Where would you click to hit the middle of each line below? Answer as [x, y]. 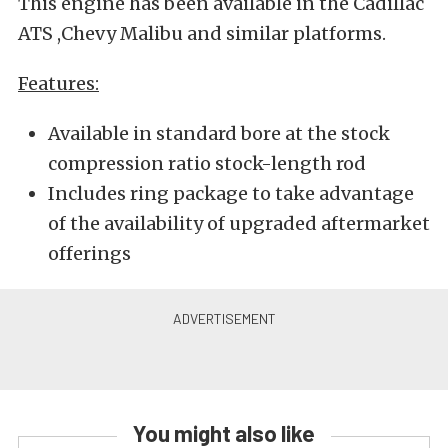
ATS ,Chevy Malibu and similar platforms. [202, 34]
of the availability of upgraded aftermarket [239, 224]
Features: [58, 84]
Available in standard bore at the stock [219, 134]
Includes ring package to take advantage [231, 194]
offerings [89, 254]
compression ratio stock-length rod [207, 164]
